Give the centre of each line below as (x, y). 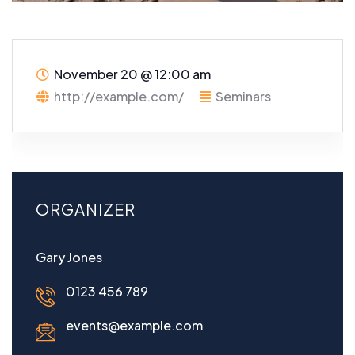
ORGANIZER (86, 209)
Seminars (243, 97)
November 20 (97, 74)
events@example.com (133, 326)
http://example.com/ (119, 97)
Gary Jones (69, 258)
